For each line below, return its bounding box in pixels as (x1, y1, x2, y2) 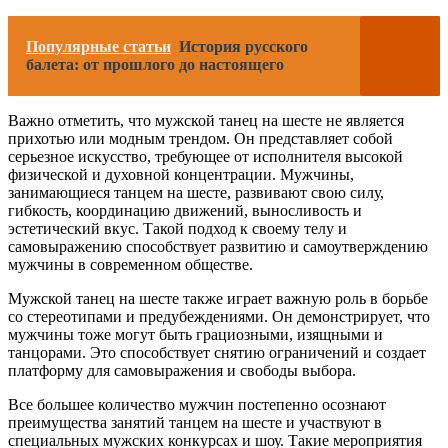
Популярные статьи (26, 38, 171, 56)
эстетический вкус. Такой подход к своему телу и (8, 220, 347, 238)
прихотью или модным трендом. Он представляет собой (8, 130, 393, 148)
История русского (179, 38, 308, 56)
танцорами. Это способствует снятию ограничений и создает (8, 344, 426, 362)
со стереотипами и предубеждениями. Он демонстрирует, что (8, 308, 430, 326)
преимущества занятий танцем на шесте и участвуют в (8, 414, 382, 432)
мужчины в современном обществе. (8, 256, 253, 274)
